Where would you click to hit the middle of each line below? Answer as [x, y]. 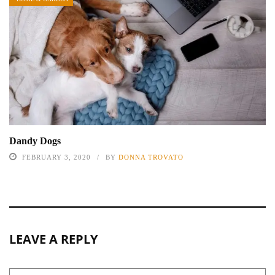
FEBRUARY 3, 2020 [56, 157]
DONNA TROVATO [151, 157]
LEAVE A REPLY [53, 239]
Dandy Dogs [35, 141]
